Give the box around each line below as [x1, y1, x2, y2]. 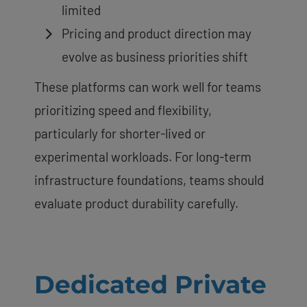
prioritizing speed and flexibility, [34, 101, 212, 118]
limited [62, 1, 101, 18]
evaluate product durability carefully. [34, 195, 238, 211]
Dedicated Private [34, 269, 267, 299]
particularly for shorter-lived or [34, 125, 206, 141]
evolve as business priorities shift [62, 48, 248, 64]
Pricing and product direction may [62, 25, 251, 41]
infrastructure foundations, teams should [34, 171, 264, 188]
